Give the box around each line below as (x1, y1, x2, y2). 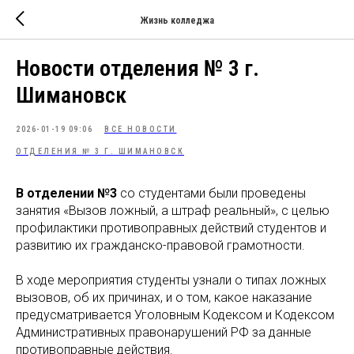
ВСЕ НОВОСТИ (104, 125, 177, 134)
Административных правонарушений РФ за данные (16, 325, 311, 340)
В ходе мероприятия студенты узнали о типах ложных (16, 273, 326, 288)
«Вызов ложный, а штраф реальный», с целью (63, 203, 330, 218)
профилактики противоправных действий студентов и (16, 220, 326, 235)
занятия (16, 203, 60, 218)
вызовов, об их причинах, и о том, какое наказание (16, 290, 312, 305)
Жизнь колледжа (140, 14, 214, 26)
